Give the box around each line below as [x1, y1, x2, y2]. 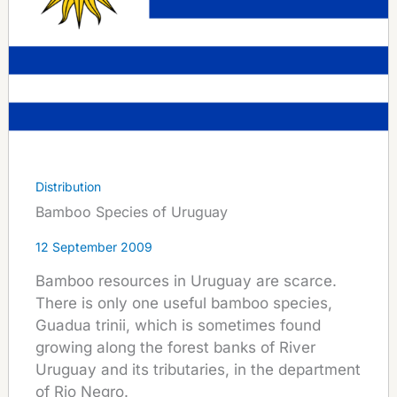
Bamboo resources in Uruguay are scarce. [35, 272, 337, 291]
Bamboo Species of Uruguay [35, 203, 228, 222]
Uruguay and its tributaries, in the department [35, 361, 361, 379]
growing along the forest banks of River [35, 339, 315, 357]
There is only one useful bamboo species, [35, 294, 332, 313]
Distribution [35, 179, 101, 195]
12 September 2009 [35, 239, 152, 255]
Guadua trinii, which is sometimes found [35, 316, 321, 335]
